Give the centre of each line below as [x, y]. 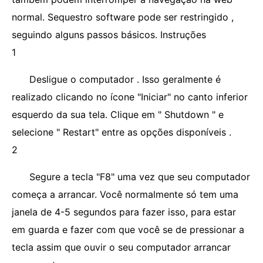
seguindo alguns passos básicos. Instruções [109, 35]
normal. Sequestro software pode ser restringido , [123, 17]
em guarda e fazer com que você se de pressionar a [128, 230]
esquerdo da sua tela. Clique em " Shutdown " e [118, 114]
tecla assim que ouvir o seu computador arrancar [121, 247]
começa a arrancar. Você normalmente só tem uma [125, 194]
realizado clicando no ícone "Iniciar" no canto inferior [130, 97]
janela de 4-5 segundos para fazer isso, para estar [124, 212]
